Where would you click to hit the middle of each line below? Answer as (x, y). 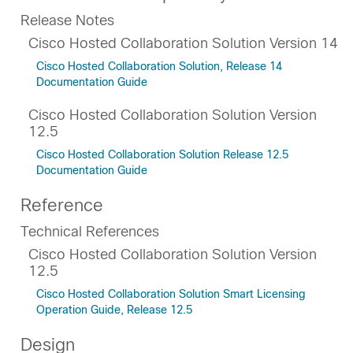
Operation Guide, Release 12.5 (114, 310)
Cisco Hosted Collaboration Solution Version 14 (183, 43)
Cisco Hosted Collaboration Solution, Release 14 (159, 66)
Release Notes (67, 20)
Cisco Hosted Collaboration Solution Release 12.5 (162, 154)
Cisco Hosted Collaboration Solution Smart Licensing (171, 294)
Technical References (90, 232)
